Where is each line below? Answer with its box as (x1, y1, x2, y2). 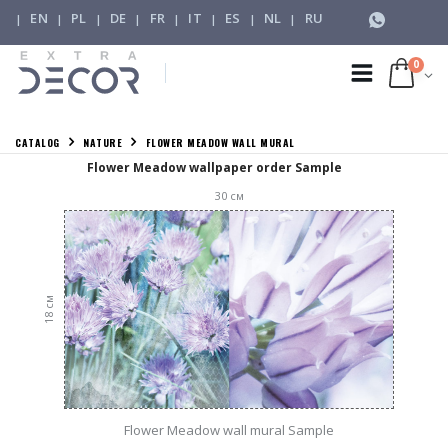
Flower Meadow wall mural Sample (124, 420, 334, 439)
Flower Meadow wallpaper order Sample (86, 159, 342, 176)
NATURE (83, 135, 122, 150)
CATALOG (15, 135, 60, 150)
